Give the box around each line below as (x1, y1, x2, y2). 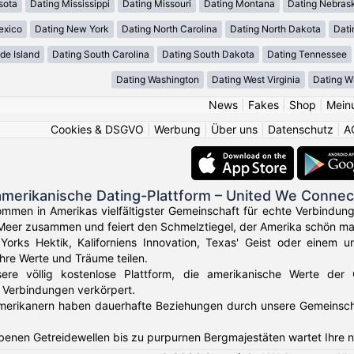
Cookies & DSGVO (51, 122, 144, 137)
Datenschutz (268, 122, 333, 137)
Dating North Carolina (122, 23, 217, 36)
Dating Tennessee (266, 48, 347, 61)
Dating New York (35, 23, 109, 36)
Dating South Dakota (161, 48, 254, 61)
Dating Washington (116, 73, 199, 86)
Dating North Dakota (230, 23, 321, 36)
